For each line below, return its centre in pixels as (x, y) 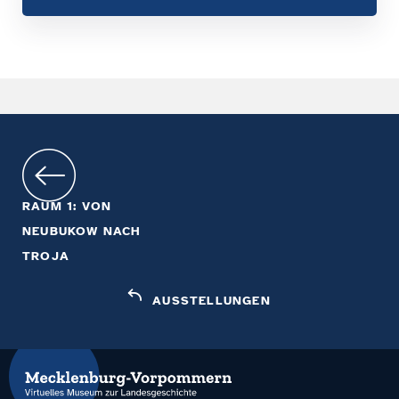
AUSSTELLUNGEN (212, 300)
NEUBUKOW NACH (82, 231)
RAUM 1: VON (67, 206)
